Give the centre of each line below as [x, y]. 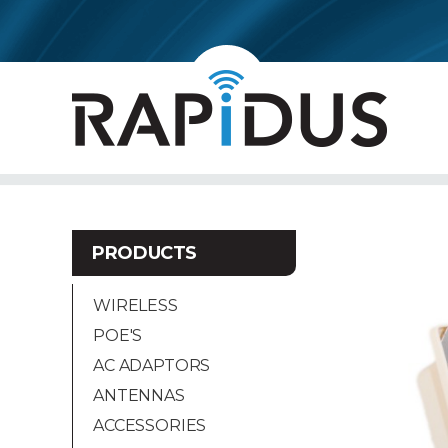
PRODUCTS [145, 253]
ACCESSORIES [150, 425]
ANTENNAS [139, 395]
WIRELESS [135, 305]
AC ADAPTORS [152, 365]
